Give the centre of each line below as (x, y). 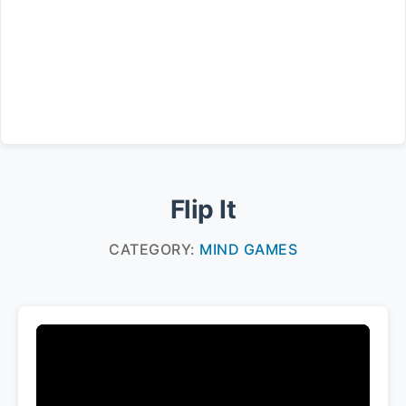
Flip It (203, 209)
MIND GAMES (248, 249)
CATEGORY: (154, 249)
